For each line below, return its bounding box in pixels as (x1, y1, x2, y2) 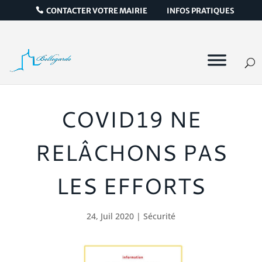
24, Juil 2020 (86, 211, 134, 222)
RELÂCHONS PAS (35, 136, 227, 168)
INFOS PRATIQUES (167, 5, 235, 16)
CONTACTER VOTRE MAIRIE (46, 5, 148, 16)
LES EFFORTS (56, 170, 206, 201)
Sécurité (143, 211, 175, 222)
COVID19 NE (60, 103, 202, 135)
